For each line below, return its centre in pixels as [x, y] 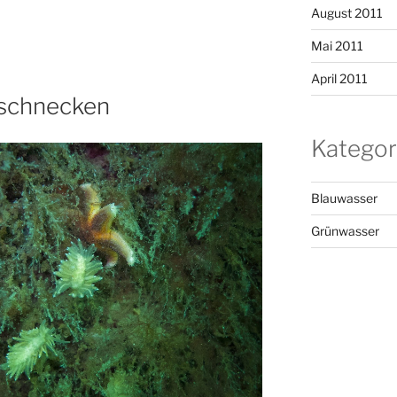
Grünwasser [345, 231]
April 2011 [339, 78]
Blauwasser [344, 198]
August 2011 [346, 12]
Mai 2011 [337, 45]
